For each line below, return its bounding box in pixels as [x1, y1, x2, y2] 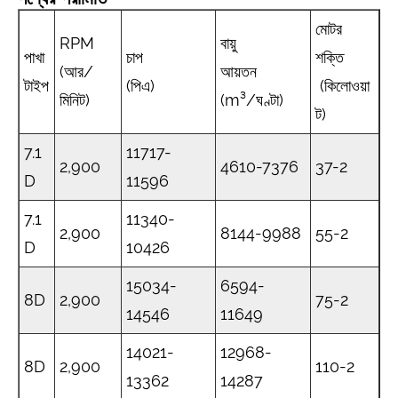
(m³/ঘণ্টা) [220, 91, 283, 110]
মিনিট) [60, 91, 90, 110]
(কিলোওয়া [315, 76, 370, 96]
